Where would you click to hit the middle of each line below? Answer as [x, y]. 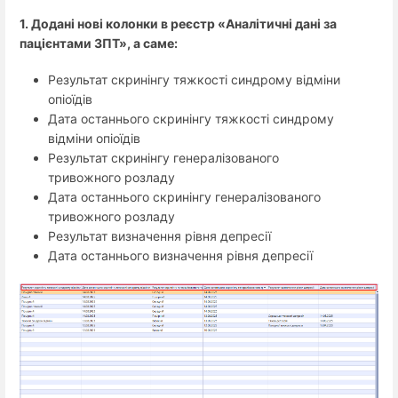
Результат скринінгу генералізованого [163, 158]
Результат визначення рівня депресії [159, 236]
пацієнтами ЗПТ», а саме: [99, 44]
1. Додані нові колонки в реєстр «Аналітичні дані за [178, 24]
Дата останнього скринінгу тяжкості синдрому [191, 119]
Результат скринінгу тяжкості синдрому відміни [194, 80]
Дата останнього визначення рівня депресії [180, 256]
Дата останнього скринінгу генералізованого [184, 197]
